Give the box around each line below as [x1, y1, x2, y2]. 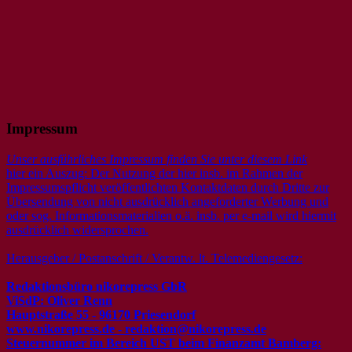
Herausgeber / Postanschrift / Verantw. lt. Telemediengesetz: [6, 251, 302, 265]
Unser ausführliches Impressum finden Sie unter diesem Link [6, 152, 307, 166]
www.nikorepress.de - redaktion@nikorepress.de [6, 321, 266, 335]
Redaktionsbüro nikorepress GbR [6, 279, 187, 293]
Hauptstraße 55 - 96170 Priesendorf [6, 307, 196, 321]
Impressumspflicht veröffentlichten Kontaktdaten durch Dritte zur [6, 180, 329, 194]
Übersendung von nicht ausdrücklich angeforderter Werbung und [6, 194, 328, 208]
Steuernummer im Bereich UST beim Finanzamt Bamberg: [6, 335, 321, 350]
